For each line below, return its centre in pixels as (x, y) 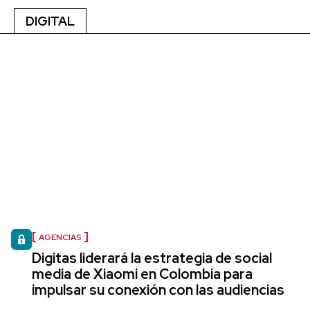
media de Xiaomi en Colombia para (142, 274)
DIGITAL (50, 21)
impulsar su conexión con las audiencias (158, 290)
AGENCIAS (60, 237)
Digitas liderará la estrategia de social (152, 258)
